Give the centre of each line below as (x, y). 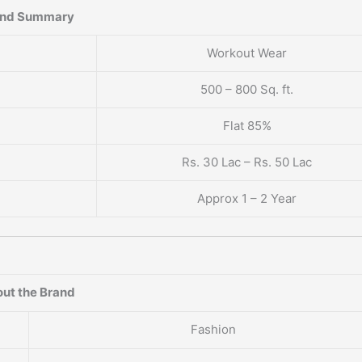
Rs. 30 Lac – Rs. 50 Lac (247, 162)
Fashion (213, 330)
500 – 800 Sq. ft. (247, 90)
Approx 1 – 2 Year (247, 199)
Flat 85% (247, 126)
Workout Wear (247, 53)
